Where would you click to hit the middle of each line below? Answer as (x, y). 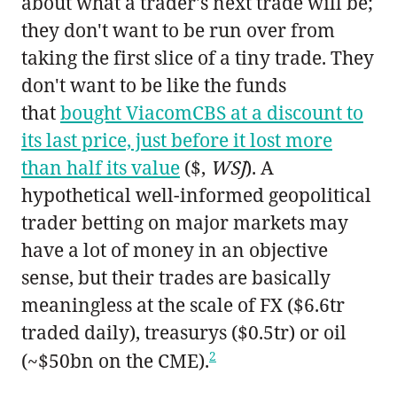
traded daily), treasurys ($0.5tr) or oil (184, 332)
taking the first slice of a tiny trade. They (198, 57)
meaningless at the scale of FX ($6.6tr (183, 304)
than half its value (101, 167)
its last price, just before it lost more (177, 140)
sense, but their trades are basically (176, 277)
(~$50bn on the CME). (115, 360)
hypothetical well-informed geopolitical (196, 195)
